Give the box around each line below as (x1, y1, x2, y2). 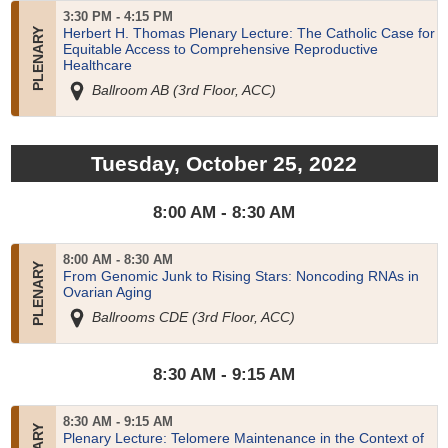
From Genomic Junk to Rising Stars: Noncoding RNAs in (62, 268, 419, 285)
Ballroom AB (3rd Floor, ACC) (88, 81, 276, 98)
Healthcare (62, 57, 132, 74)
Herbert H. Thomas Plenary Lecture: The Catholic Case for (62, 25, 435, 42)
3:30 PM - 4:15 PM (62, 10, 173, 25)
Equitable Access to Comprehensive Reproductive (62, 41, 378, 58)
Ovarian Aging (62, 284, 152, 301)
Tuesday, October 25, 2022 (91, 151, 357, 175)
